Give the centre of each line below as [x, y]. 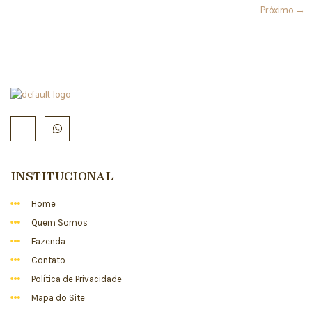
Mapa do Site [58, 297]
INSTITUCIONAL [62, 176]
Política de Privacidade [76, 279]
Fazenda [48, 241]
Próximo [278, 10]
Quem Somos [59, 222]
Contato [48, 260]
